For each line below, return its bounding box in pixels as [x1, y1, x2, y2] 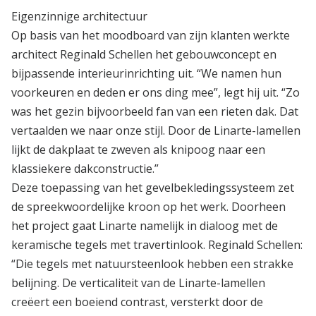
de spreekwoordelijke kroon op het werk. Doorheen [11, 198, 286, 214]
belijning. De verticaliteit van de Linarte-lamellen [11, 274, 265, 291]
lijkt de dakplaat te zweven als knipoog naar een [11, 141, 265, 157]
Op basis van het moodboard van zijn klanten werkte [11, 27, 290, 43]
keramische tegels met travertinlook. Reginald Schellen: [11, 236, 303, 253]
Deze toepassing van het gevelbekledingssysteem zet [11, 179, 294, 195]
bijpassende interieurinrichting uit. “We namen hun [11, 65, 281, 81]
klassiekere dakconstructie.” [11, 160, 159, 176]
